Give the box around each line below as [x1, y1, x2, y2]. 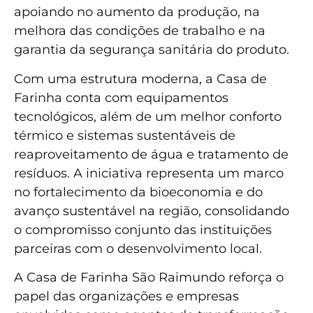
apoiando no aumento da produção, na [14, 4, 260, 20]
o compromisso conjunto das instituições [14, 221, 272, 238]
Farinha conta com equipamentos [14, 89, 228, 105]
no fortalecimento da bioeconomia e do [14, 184, 263, 200]
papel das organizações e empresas [14, 288, 239, 304]
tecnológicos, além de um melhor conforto [14, 108, 282, 124]
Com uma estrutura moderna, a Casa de [14, 71, 267, 87]
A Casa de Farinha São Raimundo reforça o [14, 269, 284, 285]
